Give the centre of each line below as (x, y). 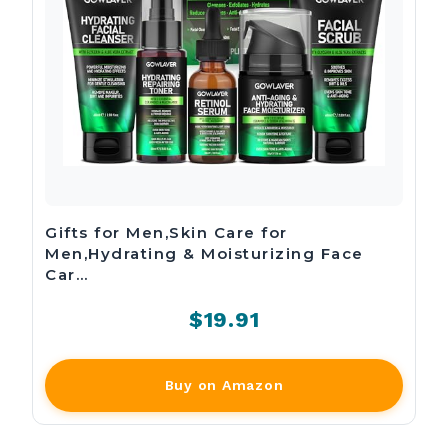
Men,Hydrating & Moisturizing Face (204, 254)
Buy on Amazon (224, 385)
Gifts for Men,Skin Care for (166, 233)
